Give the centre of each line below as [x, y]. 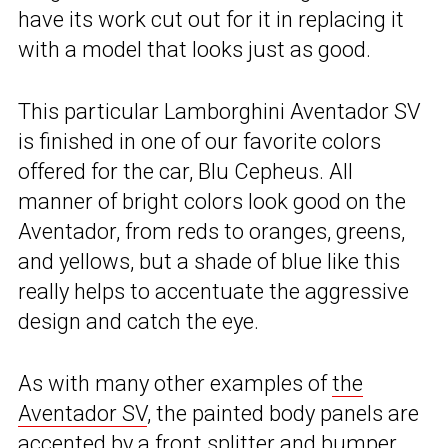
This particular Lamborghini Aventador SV [219, 112]
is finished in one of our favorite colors [199, 142]
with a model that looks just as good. [194, 50]
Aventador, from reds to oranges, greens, [211, 232]
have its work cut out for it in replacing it [211, 20]
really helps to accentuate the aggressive [213, 292]
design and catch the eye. [138, 322]
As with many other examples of [175, 384]
